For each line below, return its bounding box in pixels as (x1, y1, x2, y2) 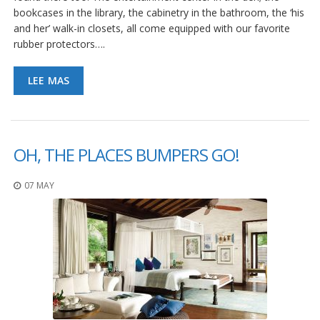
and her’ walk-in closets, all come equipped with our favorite (14, 21, 290, 35)
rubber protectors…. (14, 36, 105, 51)
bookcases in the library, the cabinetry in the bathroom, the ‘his (14, 5, 304, 19)
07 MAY (24, 179, 54, 191)
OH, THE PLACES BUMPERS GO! (14, 142, 239, 166)
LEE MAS (28, 73, 70, 87)
